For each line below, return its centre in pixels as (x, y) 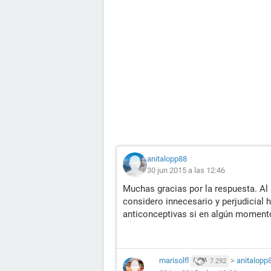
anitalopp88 (167, 159)
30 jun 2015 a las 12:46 (186, 170)
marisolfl (174, 260)
